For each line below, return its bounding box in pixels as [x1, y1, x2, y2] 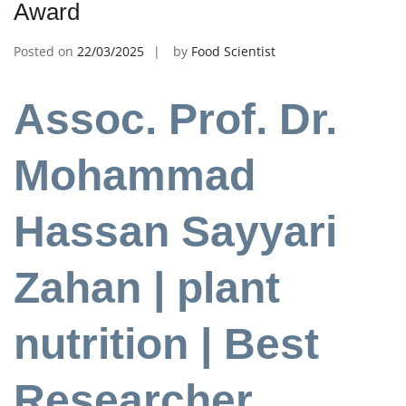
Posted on [14, 43, 77, 60]
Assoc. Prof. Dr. [14, 95, 337, 144]
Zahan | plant [14, 264, 280, 313]
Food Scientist [191, 43, 275, 60]
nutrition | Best [14, 320, 319, 369]
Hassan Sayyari [14, 208, 337, 256]
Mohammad [14, 151, 256, 200]
